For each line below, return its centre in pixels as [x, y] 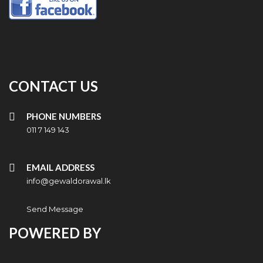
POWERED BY [55, 233]
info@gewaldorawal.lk [69, 181]
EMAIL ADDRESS [60, 167]
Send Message [55, 209]
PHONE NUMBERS [64, 116]
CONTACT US [53, 86]
